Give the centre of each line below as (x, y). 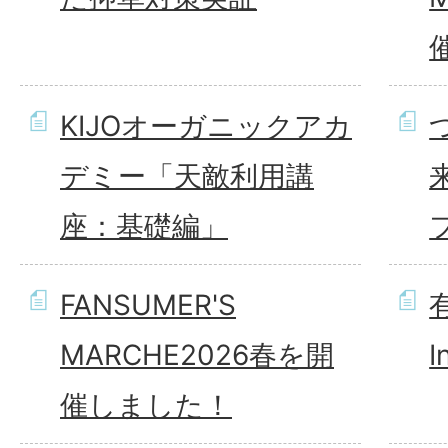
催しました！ (146, 405)
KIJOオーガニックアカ (206, 126)
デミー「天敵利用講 (187, 176)
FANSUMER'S (148, 305)
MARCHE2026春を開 (197, 355)
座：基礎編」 (144, 226)
